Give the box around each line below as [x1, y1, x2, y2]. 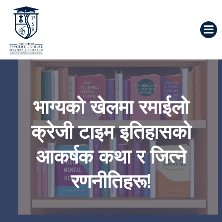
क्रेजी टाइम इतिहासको [31, 119, 191, 144]
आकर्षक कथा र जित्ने [36, 144, 186, 168]
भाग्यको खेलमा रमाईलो [33, 94, 189, 119]
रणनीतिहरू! [71, 168, 151, 193]
